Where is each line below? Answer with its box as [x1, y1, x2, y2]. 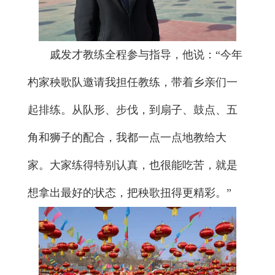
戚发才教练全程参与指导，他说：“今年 [50, 48, 242, 61]
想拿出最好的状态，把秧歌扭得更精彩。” [28, 186, 231, 199]
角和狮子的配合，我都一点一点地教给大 [28, 131, 227, 144]
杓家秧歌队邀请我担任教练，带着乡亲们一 [28, 76, 238, 88]
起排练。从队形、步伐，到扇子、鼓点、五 [28, 103, 238, 116]
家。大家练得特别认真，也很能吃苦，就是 [28, 158, 238, 171]
